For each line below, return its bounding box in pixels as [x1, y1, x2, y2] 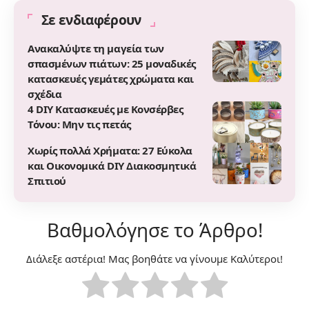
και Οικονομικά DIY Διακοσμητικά [28, 158, 197, 172]
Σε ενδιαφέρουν [41, 10, 141, 29]
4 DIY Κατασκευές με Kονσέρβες [28, 101, 183, 116]
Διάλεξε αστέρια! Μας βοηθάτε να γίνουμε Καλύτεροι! [26, 251, 283, 266]
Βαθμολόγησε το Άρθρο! [46, 216, 263, 243]
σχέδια [28, 86, 62, 101]
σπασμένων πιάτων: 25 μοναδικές [28, 56, 196, 70]
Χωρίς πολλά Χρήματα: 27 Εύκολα [28, 143, 192, 157]
